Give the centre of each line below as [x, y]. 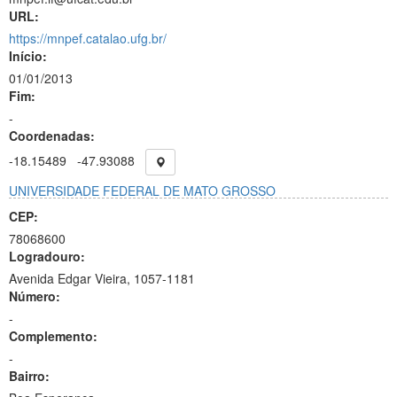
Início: [28, 56]
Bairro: [29, 376]
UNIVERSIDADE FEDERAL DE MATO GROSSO [142, 191]
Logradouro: [47, 256]
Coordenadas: [52, 136]
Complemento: [53, 336]
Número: [35, 296]
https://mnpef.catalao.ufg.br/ [88, 38]
